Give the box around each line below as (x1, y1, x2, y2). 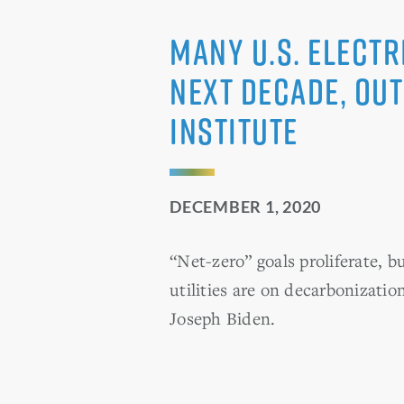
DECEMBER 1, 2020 (170, 197, 321, 216)
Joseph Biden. (170, 307, 276, 329)
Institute (170, 106, 298, 155)
